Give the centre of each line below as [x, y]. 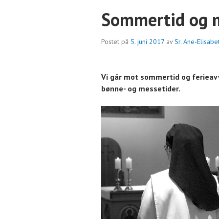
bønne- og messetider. [141, 88]
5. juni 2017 [147, 41]
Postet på [116, 41]
